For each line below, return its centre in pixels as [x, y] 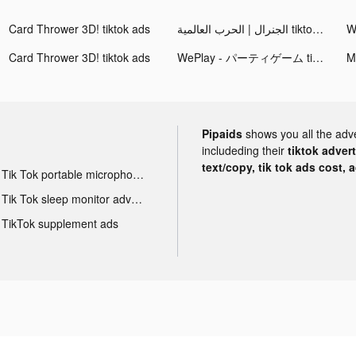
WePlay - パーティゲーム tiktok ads [318, 57]
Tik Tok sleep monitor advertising [136, 198]
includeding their [245, 150]
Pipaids [222, 133]
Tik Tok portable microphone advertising [138, 174]
